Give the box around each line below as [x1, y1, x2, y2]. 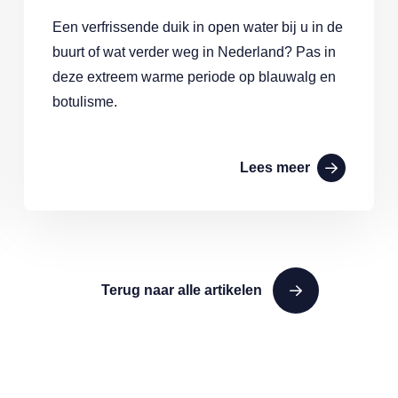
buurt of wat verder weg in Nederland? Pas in [52, 44, 336, 60]
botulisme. [52, 94, 117, 109]
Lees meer [240, 160, 311, 175]
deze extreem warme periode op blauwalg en [52, 69, 336, 84]
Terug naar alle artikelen [100, 283, 262, 298]
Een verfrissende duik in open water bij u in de [52, 20, 343, 35]
